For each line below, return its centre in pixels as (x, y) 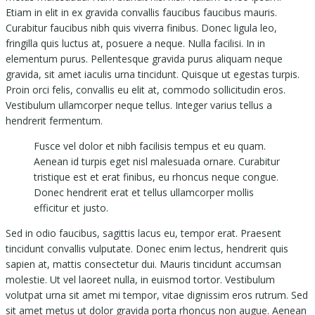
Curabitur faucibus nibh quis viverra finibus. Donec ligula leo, (141, 28)
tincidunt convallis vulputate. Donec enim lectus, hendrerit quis (147, 249)
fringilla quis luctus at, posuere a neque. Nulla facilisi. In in (135, 44)
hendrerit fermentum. (54, 121)
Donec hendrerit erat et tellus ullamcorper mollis (144, 193)
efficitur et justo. (71, 208)
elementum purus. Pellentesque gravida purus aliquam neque (144, 59)
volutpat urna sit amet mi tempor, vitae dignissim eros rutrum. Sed (157, 295)
